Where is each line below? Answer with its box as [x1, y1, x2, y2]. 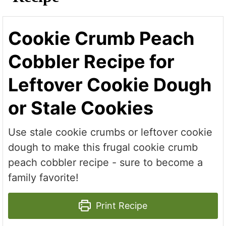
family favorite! [8, 171, 79, 184]
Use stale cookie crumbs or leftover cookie [8, 126, 213, 138]
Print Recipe [93, 200, 147, 211]
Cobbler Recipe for [8, 50, 175, 73]
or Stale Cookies [8, 96, 154, 119]
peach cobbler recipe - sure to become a [8, 156, 203, 168]
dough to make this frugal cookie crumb [8, 141, 198, 153]
